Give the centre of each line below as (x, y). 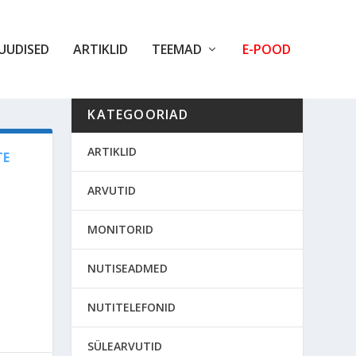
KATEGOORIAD (138, 114)
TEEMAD (176, 49)
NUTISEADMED (128, 268)
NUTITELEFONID (132, 307)
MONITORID (121, 229)
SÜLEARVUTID (125, 346)
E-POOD (266, 49)
